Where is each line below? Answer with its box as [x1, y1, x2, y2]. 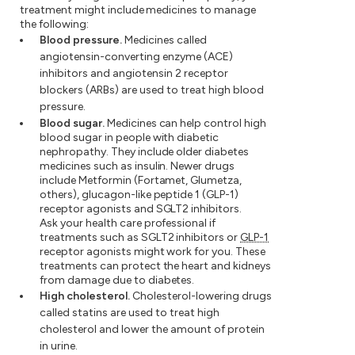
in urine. [40, 339, 78, 353]
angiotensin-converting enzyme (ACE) [40, 50, 233, 64]
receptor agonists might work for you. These [40, 245, 266, 259]
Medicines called [122, 33, 207, 48]
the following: [20, 17, 89, 32]
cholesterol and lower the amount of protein [40, 323, 265, 337]
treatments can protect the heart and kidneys [40, 259, 272, 273]
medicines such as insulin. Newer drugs [40, 159, 235, 174]
